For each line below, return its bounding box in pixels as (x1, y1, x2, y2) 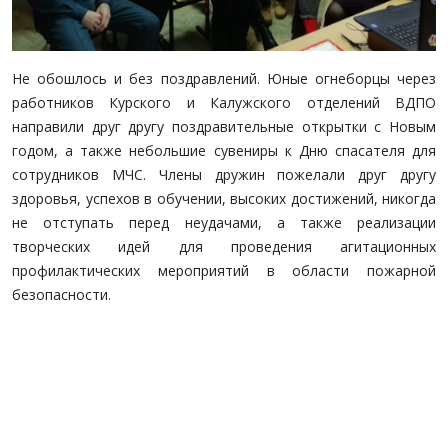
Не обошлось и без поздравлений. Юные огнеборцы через (12, 69, 436, 88)
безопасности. (12, 285, 111, 304)
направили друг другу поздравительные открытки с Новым (12, 117, 436, 136)
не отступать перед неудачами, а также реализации (12, 213, 436, 232)
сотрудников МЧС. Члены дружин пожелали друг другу (12, 165, 436, 184)
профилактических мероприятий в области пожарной (12, 261, 436, 280)
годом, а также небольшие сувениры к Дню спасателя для (12, 141, 436, 160)
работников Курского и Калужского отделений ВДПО (12, 93, 436, 112)
